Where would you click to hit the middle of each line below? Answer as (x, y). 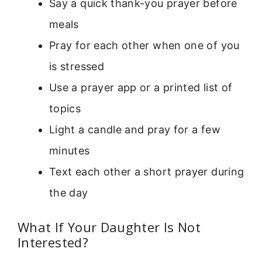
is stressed (77, 66)
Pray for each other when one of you (144, 45)
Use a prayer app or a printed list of (141, 87)
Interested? (53, 242)
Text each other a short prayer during (147, 171)
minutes (70, 150)
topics (65, 108)
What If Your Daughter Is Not (109, 227)
